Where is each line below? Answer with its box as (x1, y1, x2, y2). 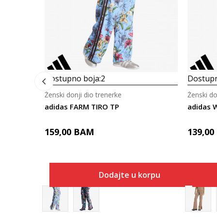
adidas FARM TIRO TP (45, 102, 119, 111)
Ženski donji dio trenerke (45, 90, 122, 99)
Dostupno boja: (45, 73, 101, 84)
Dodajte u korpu (98, 170, 160, 180)
